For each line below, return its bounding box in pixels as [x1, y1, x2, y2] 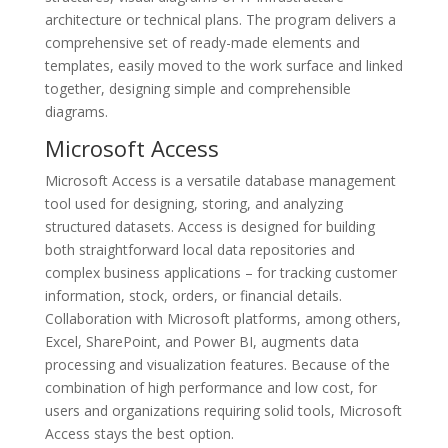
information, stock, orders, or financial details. [44, 286, 342, 305]
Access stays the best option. [44, 424, 234, 443]
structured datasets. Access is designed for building [44, 217, 375, 236]
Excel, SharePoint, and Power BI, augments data [44, 332, 359, 351]
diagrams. [44, 102, 108, 121]
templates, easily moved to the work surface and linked [44, 56, 403, 75]
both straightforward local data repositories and [44, 240, 355, 259]
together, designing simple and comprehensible [44, 79, 351, 98]
